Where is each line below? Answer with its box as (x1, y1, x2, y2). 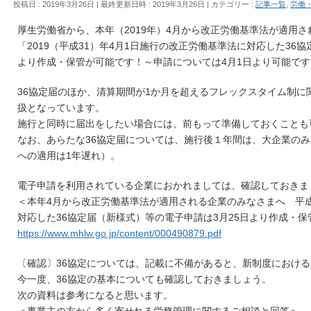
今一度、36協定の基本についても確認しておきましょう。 (17, 274, 271, 285)
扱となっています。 (17, 102, 105, 113)
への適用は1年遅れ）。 (17, 150, 120, 161)
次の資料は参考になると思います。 (17, 289, 173, 301)
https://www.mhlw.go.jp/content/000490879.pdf (17, 228, 221, 239)
